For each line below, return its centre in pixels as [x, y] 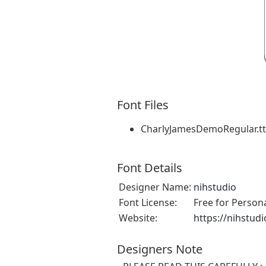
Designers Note [160, 249]
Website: [138, 218]
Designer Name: [155, 187]
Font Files [143, 105]
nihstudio [215, 187]
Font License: [148, 203]
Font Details [150, 168]
